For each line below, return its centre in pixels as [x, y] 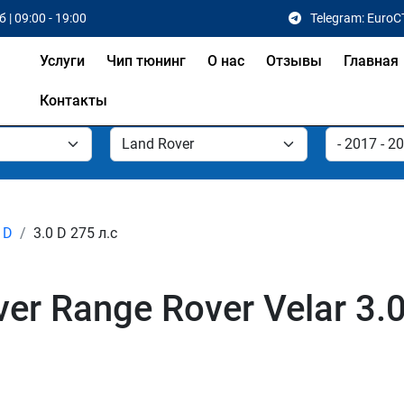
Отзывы [294, 61]
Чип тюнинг [146, 61]
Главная [371, 61]
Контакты [73, 101]
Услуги [62, 61]
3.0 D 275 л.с [75, 233]
